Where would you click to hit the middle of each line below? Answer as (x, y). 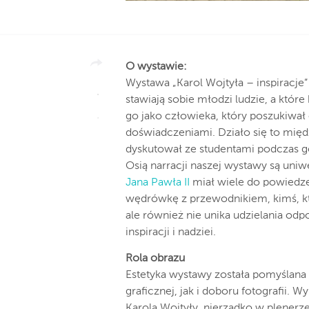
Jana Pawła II (158, 183)
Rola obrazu (155, 259)
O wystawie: (156, 67)
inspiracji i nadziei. (171, 232)
